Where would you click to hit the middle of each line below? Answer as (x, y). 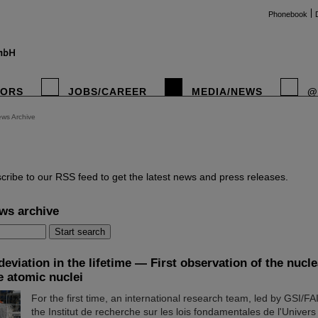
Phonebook (288, 14)
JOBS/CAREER (108, 92)
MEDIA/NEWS (227, 92)
